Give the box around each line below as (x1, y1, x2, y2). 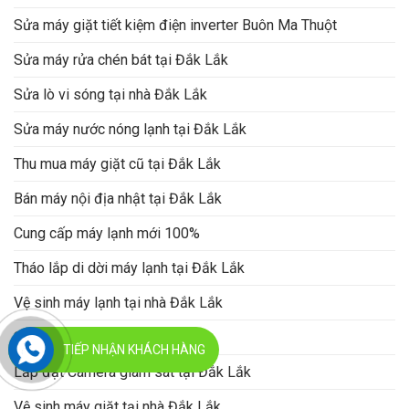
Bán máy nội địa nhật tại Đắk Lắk (14, 190, 222, 208)
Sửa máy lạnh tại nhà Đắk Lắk (14, 329, 202, 347)
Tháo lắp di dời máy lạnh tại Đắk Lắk (14, 259, 245, 278)
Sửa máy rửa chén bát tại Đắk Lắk (14, 51, 228, 69)
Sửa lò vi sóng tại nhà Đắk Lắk (14, 86, 207, 104)
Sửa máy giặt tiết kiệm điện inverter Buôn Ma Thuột (14, 16, 337, 35)
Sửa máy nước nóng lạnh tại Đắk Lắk (14, 121, 246, 139)
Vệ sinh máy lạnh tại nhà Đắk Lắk (14, 294, 223, 312)
